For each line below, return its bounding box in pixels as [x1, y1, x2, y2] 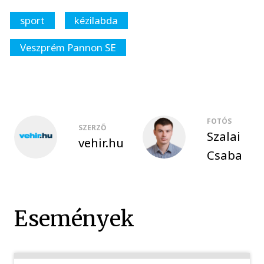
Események [14, 205, 135, 233]
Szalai [206, 128, 240, 145]
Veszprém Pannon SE [19, 40, 116, 54]
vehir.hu [78, 134, 124, 151]
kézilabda [74, 13, 118, 27]
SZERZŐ [78, 122, 107, 133]
